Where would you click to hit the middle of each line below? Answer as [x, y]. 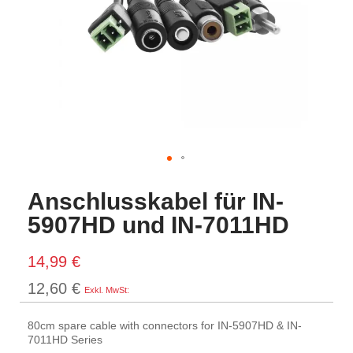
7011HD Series [65, 340]
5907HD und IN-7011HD [158, 225]
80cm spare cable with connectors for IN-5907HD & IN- [165, 325]
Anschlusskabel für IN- [156, 201]
